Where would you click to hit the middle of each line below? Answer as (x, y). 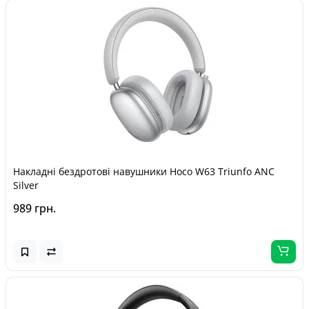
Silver (26, 185)
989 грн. (34, 208)
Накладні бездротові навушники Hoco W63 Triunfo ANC (144, 171)
